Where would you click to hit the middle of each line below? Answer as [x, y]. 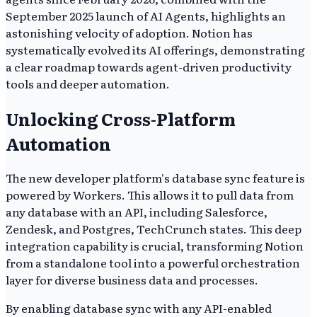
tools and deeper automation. [88, 83]
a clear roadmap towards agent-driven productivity [149, 66]
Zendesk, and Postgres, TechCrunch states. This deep [154, 229]
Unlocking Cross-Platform [121, 118]
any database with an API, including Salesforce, [137, 212]
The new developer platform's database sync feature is [155, 178]
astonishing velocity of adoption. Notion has [129, 32]
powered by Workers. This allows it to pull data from [150, 195]
